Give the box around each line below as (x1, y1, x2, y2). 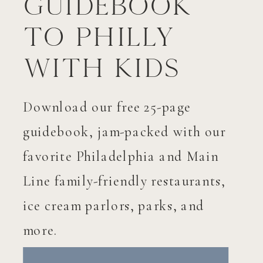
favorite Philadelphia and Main (23, 147, 220, 166)
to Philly (23, 24, 175, 51)
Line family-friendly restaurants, (23, 172, 225, 190)
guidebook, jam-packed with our (23, 123, 226, 141)
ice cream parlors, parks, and (23, 197, 205, 215)
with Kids (23, 56, 180, 82)
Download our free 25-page (23, 98, 191, 116)
